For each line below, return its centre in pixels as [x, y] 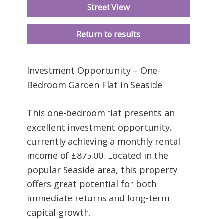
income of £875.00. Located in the [98, 155]
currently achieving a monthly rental [104, 141]
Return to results [108, 34]
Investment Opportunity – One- [94, 70]
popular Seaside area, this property [102, 169]
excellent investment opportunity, [99, 127]
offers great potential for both [92, 184]
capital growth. [59, 212]
